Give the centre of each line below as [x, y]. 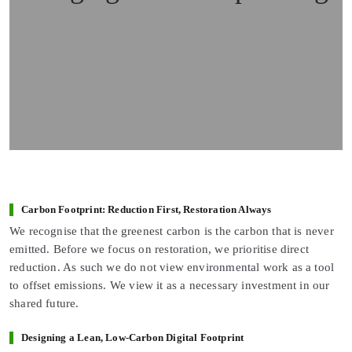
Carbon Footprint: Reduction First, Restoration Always [147, 209]
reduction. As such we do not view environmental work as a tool [172, 267]
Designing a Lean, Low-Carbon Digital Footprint [133, 337]
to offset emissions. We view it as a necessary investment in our [170, 285]
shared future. [44, 303]
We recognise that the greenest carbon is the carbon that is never [172, 231]
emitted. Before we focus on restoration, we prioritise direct [159, 249]
